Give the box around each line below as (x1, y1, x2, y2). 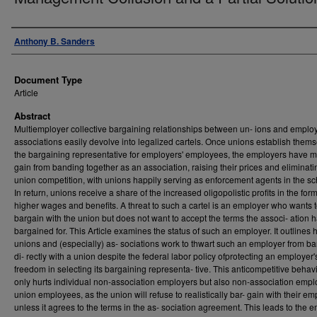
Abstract (14, 108, 50, 122)
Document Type (14, 72, 82, 86)
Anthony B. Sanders (14, 34, 95, 47)
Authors (11, 29, 60, 50)
